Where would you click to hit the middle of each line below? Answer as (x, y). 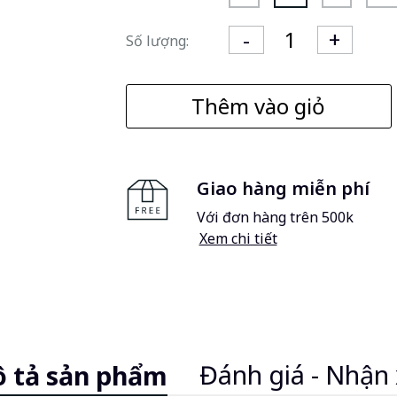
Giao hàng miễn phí (283, 188)
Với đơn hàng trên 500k (275, 217)
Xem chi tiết (238, 238)
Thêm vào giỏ (258, 106)
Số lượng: (157, 41)
